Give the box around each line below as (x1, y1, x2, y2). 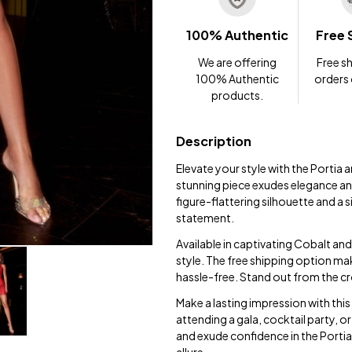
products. (211, 88, 263, 103)
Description (176, 133, 251, 150)
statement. (176, 211, 234, 225)
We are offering (197, 55, 277, 70)
